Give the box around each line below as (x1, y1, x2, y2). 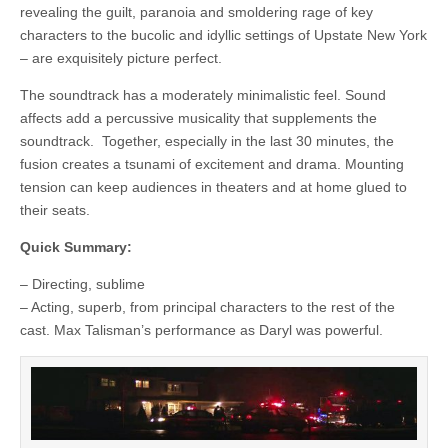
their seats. (20, 201, 90, 218)
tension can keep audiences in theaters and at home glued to (20, 178, 407, 195)
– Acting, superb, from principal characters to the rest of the (20, 298, 395, 315)
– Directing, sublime (20, 275, 145, 292)
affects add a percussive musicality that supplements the (20, 109, 377, 126)
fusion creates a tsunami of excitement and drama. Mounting (20, 155, 404, 172)
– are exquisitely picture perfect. (20, 49, 222, 66)
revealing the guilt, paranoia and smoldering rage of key (20, 3, 373, 20)
